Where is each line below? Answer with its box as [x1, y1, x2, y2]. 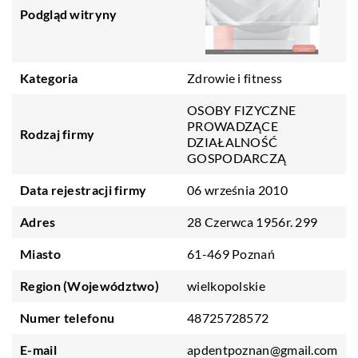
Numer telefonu [20, 310, 115, 325]
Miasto [20, 246, 61, 261]
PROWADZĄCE [187, 118, 279, 133]
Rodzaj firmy [20, 126, 95, 141]
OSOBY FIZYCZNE [187, 102, 296, 117]
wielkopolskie [187, 278, 265, 293]
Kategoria [20, 70, 78, 86]
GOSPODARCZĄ [187, 150, 287, 165]
